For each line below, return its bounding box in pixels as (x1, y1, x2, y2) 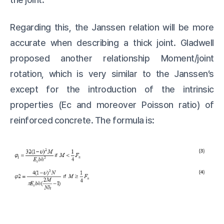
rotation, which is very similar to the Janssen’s (10, 68, 214, 79)
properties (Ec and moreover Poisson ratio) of (10, 99, 214, 110)
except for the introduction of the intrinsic (10, 84, 214, 95)
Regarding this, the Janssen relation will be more (10, 22, 214, 33)
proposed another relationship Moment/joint (10, 53, 214, 64)
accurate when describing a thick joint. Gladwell (10, 37, 214, 48)
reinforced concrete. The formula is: (10, 115, 154, 126)
